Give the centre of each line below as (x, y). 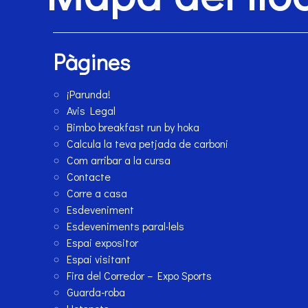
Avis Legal (91, 111)
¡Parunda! (89, 94)
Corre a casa (97, 193)
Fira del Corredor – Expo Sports (140, 276)
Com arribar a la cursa (119, 160)
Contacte (89, 177)
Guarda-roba (96, 292)
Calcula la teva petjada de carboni (148, 144)
